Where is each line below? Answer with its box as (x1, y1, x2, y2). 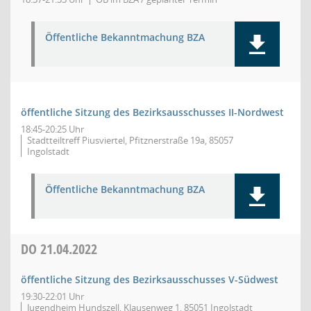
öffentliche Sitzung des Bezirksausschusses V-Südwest (21, 273, 278, 286)
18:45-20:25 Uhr (21, 123, 84, 135)
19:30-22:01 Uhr (21, 290, 84, 303)
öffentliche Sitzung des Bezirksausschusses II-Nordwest (21, 106, 284, 119)
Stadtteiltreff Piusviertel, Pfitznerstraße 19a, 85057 (27, 134, 233, 146)
